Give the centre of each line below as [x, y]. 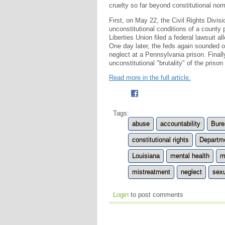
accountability [180, 124]
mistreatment [151, 172]
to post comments [156, 194]
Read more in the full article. [150, 77]
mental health [190, 156]
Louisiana [146, 156]
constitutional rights [160, 140]
